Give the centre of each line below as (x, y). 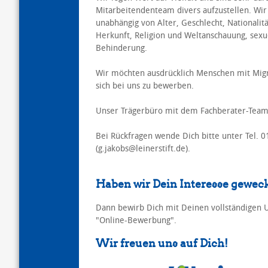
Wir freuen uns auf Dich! (162, 243)
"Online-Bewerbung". (136, 220)
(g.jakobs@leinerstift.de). (143, 148)
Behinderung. (121, 48)
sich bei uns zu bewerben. (144, 86)
